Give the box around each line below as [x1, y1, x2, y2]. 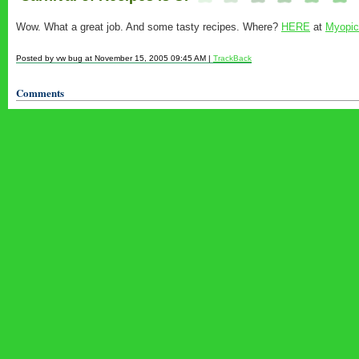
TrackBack [213, 54, 252, 63]
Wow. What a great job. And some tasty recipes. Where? [16, 21, 281, 33]
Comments [16, 85, 64, 100]
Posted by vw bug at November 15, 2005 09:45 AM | [16, 54, 213, 63]
